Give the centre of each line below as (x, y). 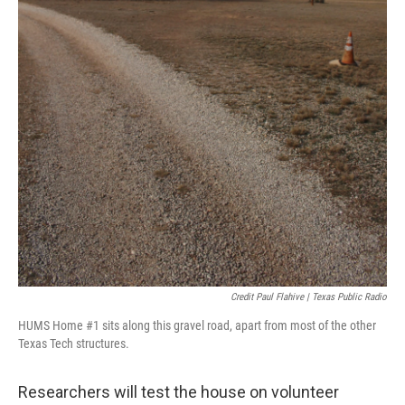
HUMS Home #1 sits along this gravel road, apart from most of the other (197, 325)
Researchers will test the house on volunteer (179, 392)
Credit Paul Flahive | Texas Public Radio (309, 297)
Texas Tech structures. (74, 344)
